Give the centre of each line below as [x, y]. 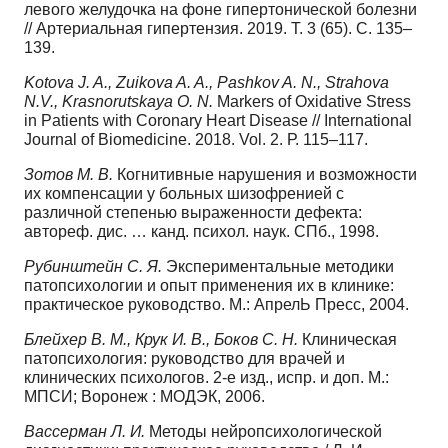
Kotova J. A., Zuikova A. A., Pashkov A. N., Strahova [206, 82]
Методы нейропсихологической [265, 431]
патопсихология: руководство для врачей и [184, 358]
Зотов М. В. [70, 174]
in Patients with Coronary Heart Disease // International [218, 120]
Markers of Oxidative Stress [314, 101]
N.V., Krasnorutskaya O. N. [120, 101]
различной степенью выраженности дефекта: [193, 212]
